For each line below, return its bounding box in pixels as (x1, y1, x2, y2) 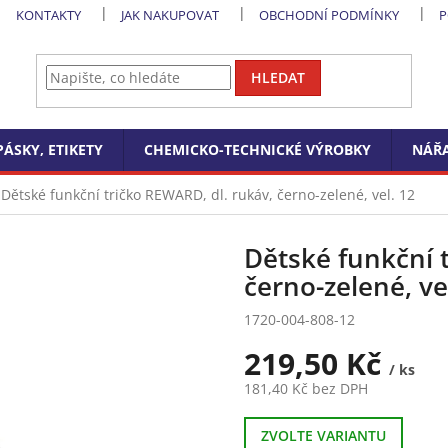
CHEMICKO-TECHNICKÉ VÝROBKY (144, 140, 371, 159)
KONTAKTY (16, 6, 82, 24)
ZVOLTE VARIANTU (261, 426, 386, 445)
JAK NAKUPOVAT (121, 6, 220, 24)
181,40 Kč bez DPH (244, 379, 368, 398)
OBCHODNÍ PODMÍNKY (259, 6, 400, 24)
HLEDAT (251, 68, 306, 88)
